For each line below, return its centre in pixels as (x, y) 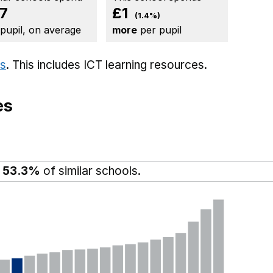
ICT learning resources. (145, 65)
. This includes (45, 65)
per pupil (159, 30)
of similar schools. (90, 171)
